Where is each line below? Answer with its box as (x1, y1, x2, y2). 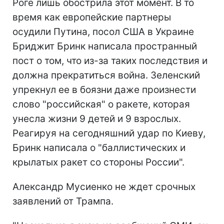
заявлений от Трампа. (12, 195, 113, 207)
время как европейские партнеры (12, 11, 171, 23)
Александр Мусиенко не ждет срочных (12, 180, 195, 192)
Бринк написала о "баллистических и (12, 141, 185, 153)
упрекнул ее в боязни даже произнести (12, 83, 196, 95)
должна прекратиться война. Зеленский (12, 69, 200, 81)
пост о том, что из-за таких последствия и (12, 54, 207, 66)
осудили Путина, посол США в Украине (12, 25, 194, 37)
